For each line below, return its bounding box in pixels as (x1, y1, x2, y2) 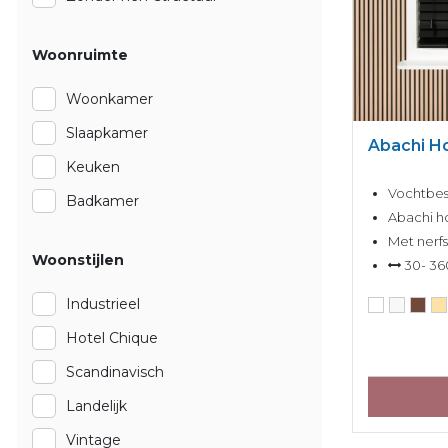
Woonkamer (66, 90, 153, 108)
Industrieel (66, 295, 140, 313)
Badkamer (66, 192, 139, 210)
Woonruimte (32, 46, 128, 64)
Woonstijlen (32, 251, 124, 269)
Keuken (66, 158, 120, 176)
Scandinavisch (66, 363, 164, 381)
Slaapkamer (66, 124, 148, 142)
